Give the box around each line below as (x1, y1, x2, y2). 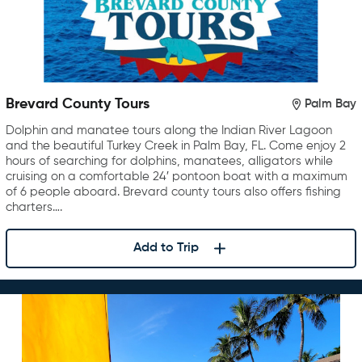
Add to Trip (133, 242, 199, 255)
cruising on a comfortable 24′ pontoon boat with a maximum (6, 170, 347, 183)
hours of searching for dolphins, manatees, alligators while (6, 154, 333, 167)
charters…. (6, 200, 62, 213)
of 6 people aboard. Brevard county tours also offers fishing (6, 185, 341, 198)
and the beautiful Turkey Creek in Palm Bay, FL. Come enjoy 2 (6, 139, 346, 152)
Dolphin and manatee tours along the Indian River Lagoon (6, 124, 332, 137)
